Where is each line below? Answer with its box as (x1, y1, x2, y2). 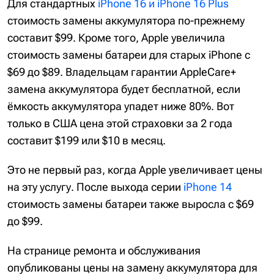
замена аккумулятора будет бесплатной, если (7, 83, 240, 95)
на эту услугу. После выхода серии (7, 180, 183, 193)
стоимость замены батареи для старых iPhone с (7, 48, 250, 61)
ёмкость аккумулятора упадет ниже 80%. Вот (7, 100, 234, 113)
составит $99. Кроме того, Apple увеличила (7, 31, 225, 44)
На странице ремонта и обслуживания (7, 244, 201, 257)
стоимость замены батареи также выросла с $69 (7, 198, 254, 210)
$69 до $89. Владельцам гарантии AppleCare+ (7, 65, 236, 78)
